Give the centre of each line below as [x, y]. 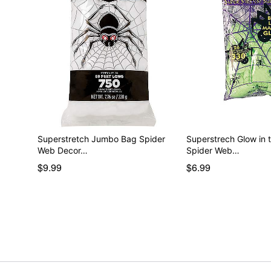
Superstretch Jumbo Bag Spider [101, 139]
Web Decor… [62, 150]
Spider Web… [213, 150]
